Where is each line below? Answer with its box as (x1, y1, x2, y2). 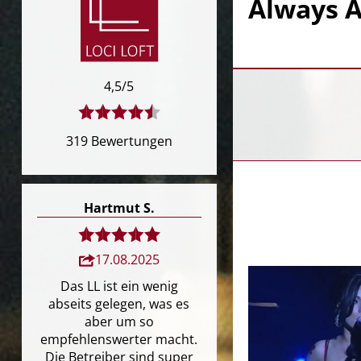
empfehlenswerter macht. (40, 330, 198, 348)
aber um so (84, 312, 154, 330)
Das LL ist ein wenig (60, 276, 178, 295)
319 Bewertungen (65, 132, 172, 151)
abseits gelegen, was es (48, 294, 190, 313)
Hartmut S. (83, 198, 155, 217)
